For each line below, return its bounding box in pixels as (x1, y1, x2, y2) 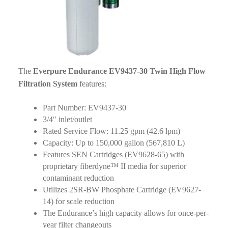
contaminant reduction (42, 174, 114, 183)
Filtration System (18, 79, 77, 89)
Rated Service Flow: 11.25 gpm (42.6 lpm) (42, 127, 180, 136)
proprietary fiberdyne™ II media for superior (42, 162, 186, 171)
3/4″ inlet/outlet (42, 115, 92, 124)
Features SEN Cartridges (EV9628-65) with (42, 150, 184, 159)
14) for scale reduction (42, 197, 115, 206)
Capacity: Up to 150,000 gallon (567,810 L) (42, 138, 185, 148)
